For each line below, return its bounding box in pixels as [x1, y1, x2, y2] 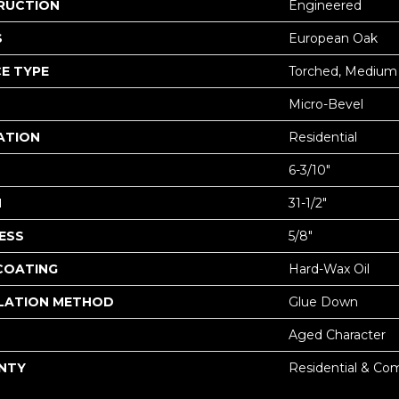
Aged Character [289, 327, 386, 343]
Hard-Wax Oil [289, 261, 370, 277]
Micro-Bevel [289, 96, 363, 112]
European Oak [289, 30, 378, 46]
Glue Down [289, 294, 358, 310]
